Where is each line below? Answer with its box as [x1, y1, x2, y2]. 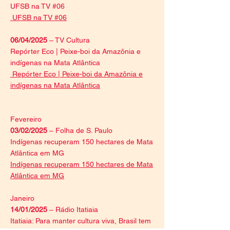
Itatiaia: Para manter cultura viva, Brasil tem [10, 217, 151, 225]
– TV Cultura [47, 36, 90, 44]
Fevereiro [10, 115, 42, 123]
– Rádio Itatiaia [47, 205, 98, 214]
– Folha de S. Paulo [49, 126, 112, 135]
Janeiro [10, 194, 34, 202]
